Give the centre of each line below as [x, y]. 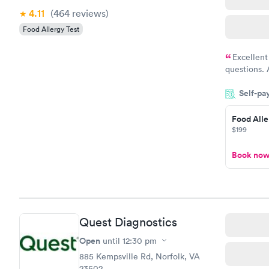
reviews [88, 13]
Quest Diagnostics [128, 222]
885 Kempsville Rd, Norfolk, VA [140, 256]
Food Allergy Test [51, 29]
